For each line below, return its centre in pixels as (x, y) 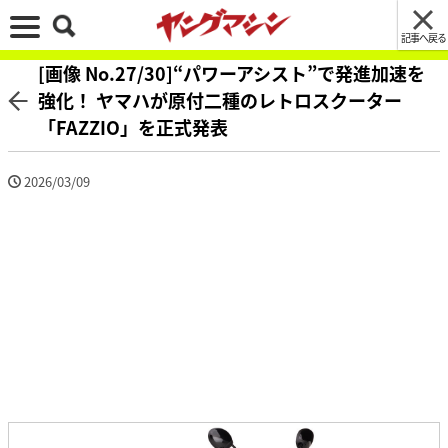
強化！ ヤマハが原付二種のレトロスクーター (220, 100)
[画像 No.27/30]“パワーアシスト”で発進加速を (231, 73)
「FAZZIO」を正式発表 (133, 127)
